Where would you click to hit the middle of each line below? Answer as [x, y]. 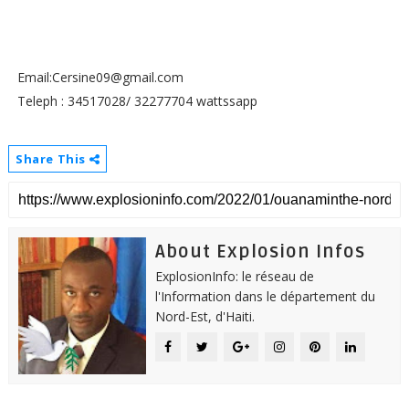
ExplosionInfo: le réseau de [234, 277]
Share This [52, 159]
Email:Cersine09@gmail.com [102, 78]
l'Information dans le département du [265, 297]
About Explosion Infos [260, 252]
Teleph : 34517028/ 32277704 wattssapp [139, 101]
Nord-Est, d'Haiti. [204, 317]
